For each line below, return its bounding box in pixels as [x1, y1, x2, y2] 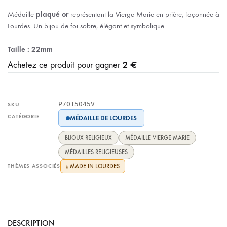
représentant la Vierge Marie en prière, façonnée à [68, 10, 219, 19]
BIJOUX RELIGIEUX [65, 134, 112, 141]
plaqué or [36, 10, 68, 19]
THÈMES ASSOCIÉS [8, 162, 61, 169]
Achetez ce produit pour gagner [8, 59, 123, 70]
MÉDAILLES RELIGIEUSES [65, 148, 128, 156]
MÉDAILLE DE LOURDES [70, 113, 137, 122]
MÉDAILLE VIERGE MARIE [125, 134, 190, 141]
